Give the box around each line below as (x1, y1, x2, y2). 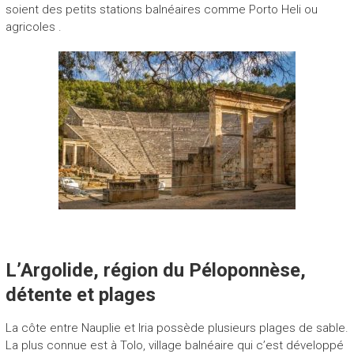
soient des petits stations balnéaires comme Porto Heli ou (5, 2, 318, 17)
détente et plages (5, 283, 156, 306)
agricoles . (5, 19, 62, 34)
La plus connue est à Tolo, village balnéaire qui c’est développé (5, 337, 344, 352)
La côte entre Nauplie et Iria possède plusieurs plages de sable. (5, 320, 348, 335)
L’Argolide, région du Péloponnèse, (5, 258, 306, 281)
